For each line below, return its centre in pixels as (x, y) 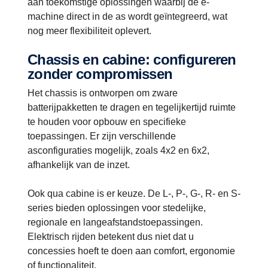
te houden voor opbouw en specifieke (107, 122)
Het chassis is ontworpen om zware (103, 93)
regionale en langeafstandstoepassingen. (115, 223)
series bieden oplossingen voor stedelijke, (117, 208)
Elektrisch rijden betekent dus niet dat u (111, 237)
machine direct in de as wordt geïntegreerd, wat (127, 17)
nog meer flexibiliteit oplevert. (89, 31)
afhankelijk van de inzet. (79, 165)
